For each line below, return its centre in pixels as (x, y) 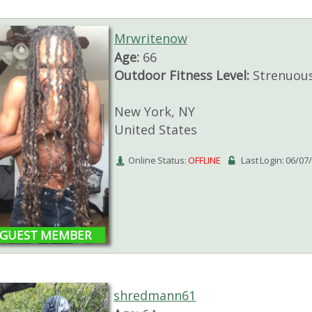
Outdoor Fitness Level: (181, 76)
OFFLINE (204, 161)
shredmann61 (155, 295)
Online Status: (158, 161)
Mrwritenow (150, 39)
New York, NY (154, 112)
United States (155, 130)
